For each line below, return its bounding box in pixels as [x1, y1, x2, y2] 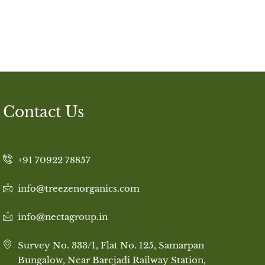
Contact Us [2, 103, 84, 122]
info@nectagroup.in [17, 211, 108, 223]
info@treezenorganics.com [17, 183, 140, 195]
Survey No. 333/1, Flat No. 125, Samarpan [17, 240, 204, 251]
